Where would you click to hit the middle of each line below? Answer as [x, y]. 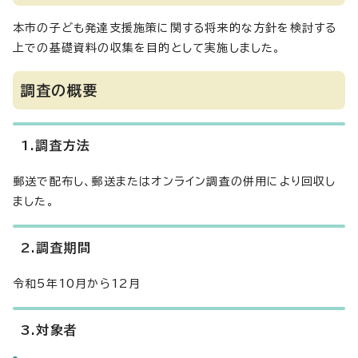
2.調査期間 [56, 248]
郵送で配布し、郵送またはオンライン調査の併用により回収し [175, 181]
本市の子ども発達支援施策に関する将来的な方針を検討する [175, 28]
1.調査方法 [56, 145]
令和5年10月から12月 [77, 284]
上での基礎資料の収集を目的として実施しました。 [147, 48]
